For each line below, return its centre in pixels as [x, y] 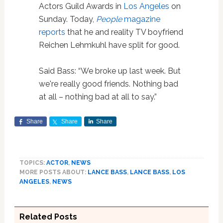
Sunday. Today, [67, 19]
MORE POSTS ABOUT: [53, 172]
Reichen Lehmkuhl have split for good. [109, 45]
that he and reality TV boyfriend [124, 32]
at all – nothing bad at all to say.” [98, 97]
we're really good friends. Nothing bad [108, 84]
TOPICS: [33, 163]
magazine [141, 19]
